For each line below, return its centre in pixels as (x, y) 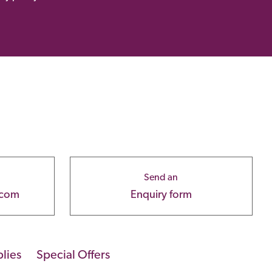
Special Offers (73, 254)
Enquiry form (161, 194)
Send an (161, 177)
